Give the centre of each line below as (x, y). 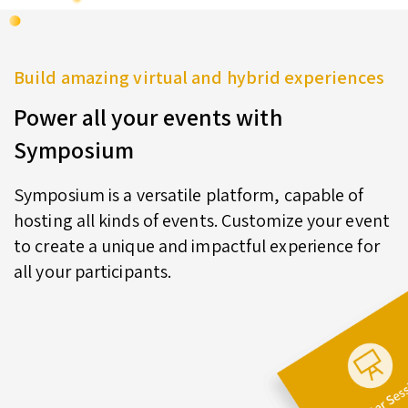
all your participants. (93, 271)
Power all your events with (148, 116)
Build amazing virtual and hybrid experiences (199, 77)
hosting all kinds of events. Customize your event (202, 220)
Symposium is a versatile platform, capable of (189, 194)
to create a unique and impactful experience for (197, 245)
